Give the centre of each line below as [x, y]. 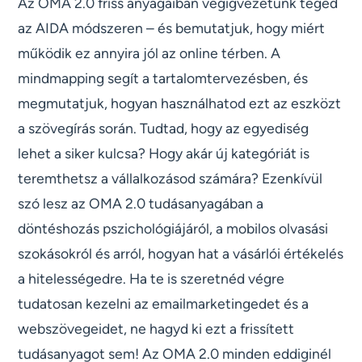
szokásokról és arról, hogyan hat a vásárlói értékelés [181, 253]
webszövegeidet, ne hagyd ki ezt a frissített [156, 328]
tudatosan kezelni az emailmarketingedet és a [164, 303]
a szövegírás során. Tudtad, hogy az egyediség [164, 128]
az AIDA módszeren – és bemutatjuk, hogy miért [172, 27]
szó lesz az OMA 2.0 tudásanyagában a [141, 203]
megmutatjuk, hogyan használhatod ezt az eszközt [180, 103]
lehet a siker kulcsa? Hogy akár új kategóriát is [164, 153]
